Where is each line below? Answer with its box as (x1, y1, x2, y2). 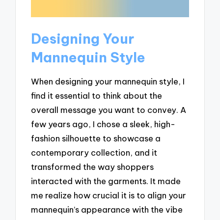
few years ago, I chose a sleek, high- (31, 119, 176, 130)
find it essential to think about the (31, 90, 163, 101)
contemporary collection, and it (31, 147, 158, 158)
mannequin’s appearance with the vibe (31, 204, 183, 215)
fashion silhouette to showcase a (31, 133, 161, 144)
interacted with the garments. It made (31, 176, 181, 187)
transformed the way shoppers (31, 162, 154, 172)
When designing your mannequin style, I (31, 76, 185, 87)
